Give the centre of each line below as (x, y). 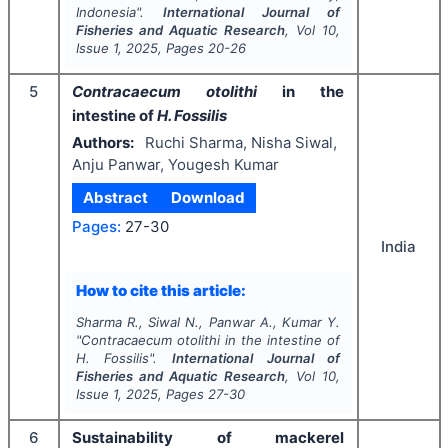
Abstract (116, 197)
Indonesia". (119, 11)
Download (207, 197)
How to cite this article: (160, 290)
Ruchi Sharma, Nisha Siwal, (240, 142)
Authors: (103, 142)
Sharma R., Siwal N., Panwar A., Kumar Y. (208, 321)
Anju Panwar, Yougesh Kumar (175, 164)
